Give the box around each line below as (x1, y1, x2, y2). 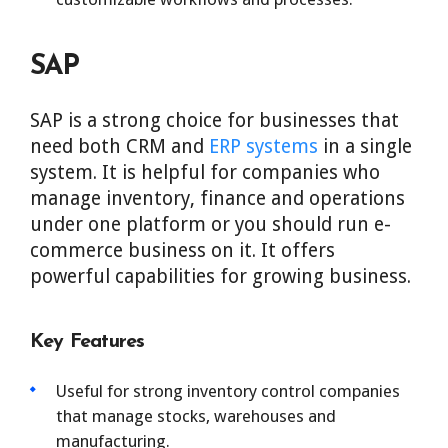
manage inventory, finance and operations (30, 187, 405, 210)
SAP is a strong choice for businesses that (30, 109, 399, 132)
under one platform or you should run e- (30, 213, 391, 236)
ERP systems (209, 135, 318, 158)
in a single (318, 135, 412, 158)
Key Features (30, 332, 145, 352)
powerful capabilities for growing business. (30, 265, 411, 288)
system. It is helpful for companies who (30, 161, 380, 184)
